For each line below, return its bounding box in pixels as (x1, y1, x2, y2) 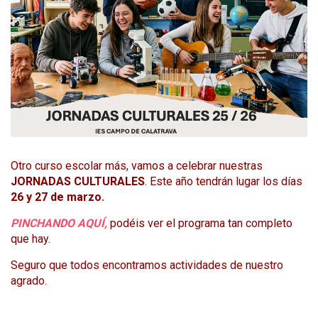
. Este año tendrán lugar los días (145, 174, 302, 188)
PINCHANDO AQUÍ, (11, 216, 107, 230)
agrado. (11, 273, 47, 287)
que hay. (11, 231, 50, 246)
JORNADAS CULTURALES (11, 174, 145, 188)
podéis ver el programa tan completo (110, 216, 292, 230)
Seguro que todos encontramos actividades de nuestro (11, 258, 283, 272)
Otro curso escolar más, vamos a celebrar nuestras (11, 158, 263, 172)
